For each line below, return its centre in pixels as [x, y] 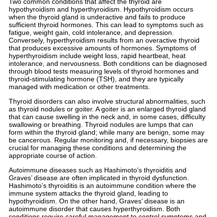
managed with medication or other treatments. [79, 87]
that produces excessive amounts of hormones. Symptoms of [102, 48]
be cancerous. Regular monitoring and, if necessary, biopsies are [108, 140]
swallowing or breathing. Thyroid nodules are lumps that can [101, 125]
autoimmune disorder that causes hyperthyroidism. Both [94, 209]
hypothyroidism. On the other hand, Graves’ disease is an [97, 201]
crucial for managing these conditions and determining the [98, 148]
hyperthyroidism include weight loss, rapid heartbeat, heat [97, 56]
